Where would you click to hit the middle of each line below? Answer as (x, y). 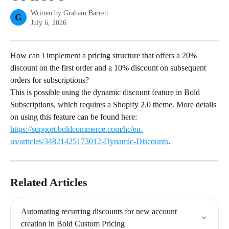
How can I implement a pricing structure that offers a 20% (105, 55)
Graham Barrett (86, 13)
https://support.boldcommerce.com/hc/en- (77, 129)
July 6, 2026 (49, 23)
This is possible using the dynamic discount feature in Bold (106, 92)
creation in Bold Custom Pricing (73, 224)
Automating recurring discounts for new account (100, 211)
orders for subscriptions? (50, 80)
